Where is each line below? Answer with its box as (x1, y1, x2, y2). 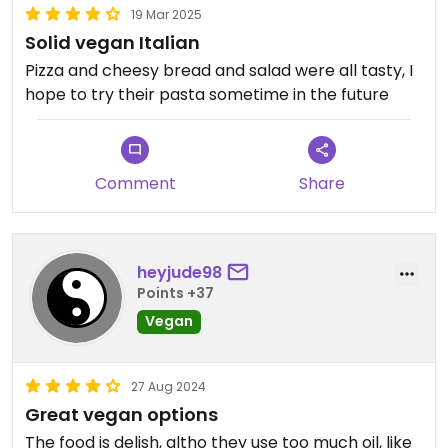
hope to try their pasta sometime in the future (25, 82, 389, 106)
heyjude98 (137, 261, 222, 285)
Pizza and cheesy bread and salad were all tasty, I (25, 58, 413, 82)
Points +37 (137, 283, 214, 304)
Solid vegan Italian (25, 29, 200, 55)
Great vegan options (25, 401, 218, 427)
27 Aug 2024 (131, 377, 206, 395)
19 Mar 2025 (131, 5, 202, 23)
